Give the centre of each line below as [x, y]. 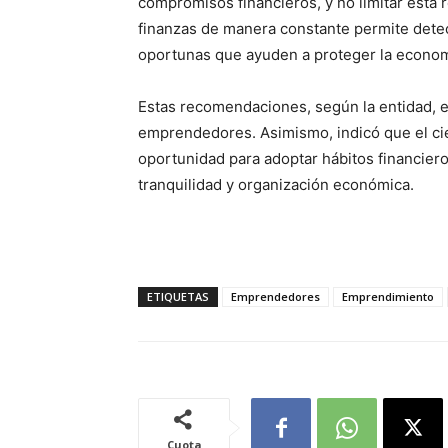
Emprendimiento [388, 297]
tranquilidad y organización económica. [276, 185]
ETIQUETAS [178, 297]
